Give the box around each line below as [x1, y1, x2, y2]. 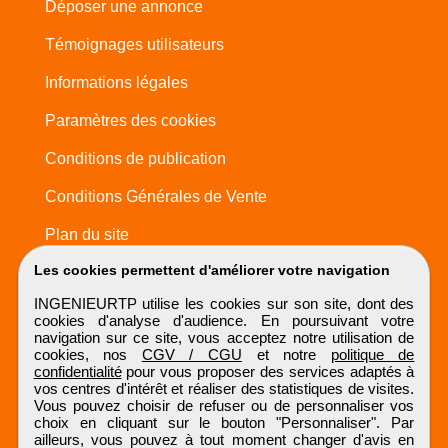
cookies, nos [33, 346, 142, 363]
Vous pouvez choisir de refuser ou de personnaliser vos [33, 397, 415, 414]
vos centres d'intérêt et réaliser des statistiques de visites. [33, 380, 415, 397]
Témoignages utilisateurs [44, 36, 224, 54]
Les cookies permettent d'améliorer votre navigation [33, 262, 390, 278]
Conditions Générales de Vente [44, 188, 267, 206]
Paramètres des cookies [44, 112, 216, 130]
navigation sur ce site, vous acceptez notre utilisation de [33, 329, 415, 346]
